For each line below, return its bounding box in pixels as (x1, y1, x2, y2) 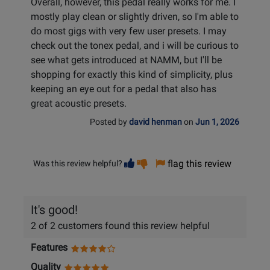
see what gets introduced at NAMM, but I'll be (31, 54, 222, 66)
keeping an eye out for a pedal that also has (31, 83, 216, 95)
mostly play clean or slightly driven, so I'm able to (31, 11, 239, 23)
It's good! (31, 202, 78, 218)
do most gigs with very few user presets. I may (31, 25, 227, 37)
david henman (129, 117, 182, 128)
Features (31, 242, 67, 254)
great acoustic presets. (31, 98, 127, 110)
